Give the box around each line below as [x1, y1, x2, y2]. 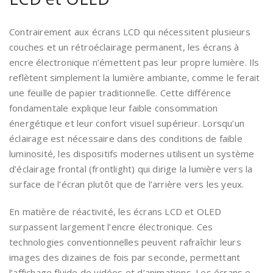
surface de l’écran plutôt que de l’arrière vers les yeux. [9, 178, 244, 191]
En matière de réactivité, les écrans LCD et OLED [9, 205, 222, 218]
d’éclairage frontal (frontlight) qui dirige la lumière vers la [9, 163, 253, 175]
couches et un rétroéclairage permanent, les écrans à [9, 41, 239, 54]
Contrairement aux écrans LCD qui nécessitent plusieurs [9, 26, 250, 38]
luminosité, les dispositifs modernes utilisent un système [9, 147, 255, 160]
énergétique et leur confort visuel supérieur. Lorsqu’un [9, 117, 245, 130]
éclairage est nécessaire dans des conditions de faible [9, 132, 243, 145]
